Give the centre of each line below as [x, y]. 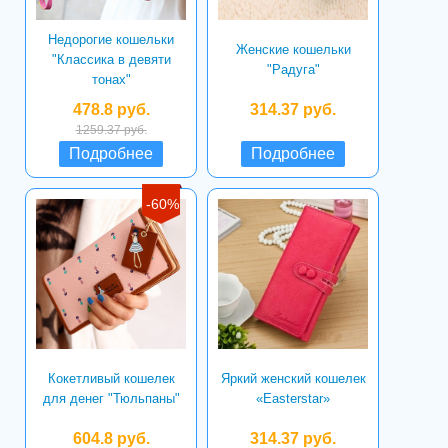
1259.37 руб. [111, 130]
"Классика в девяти [111, 59]
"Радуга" [293, 69]
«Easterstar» [293, 398]
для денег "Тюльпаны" [111, 398]
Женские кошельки [293, 49]
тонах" [111, 79]
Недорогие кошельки [111, 39]
